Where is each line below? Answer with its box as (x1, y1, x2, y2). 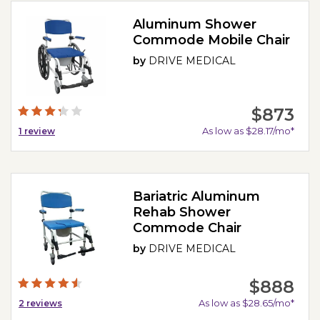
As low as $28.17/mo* (201, 125, 294, 136)
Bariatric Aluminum (133, 189, 261, 204)
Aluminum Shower (133, 16, 257, 33)
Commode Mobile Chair (133, 32, 291, 49)
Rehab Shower (133, 204, 231, 220)
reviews (24, 297, 62, 309)
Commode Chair (133, 220, 242, 236)
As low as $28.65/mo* (198, 296, 294, 309)
